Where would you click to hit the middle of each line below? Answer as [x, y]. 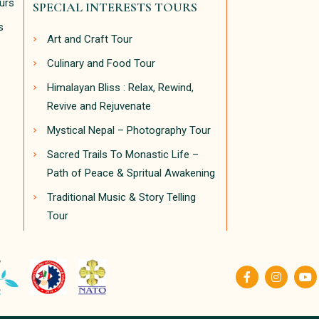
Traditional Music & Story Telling [121, 198]
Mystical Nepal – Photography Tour [129, 131]
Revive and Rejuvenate [99, 106]
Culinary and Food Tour [101, 64]
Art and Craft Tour [90, 40]
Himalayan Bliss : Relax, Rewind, [120, 88]
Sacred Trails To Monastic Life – [123, 155]
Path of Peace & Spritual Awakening [131, 173]
